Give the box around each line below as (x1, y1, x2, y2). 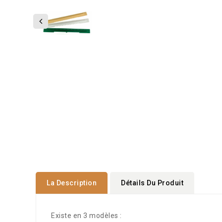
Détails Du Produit (121, 178, 183, 187)
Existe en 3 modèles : (51, 211, 123, 220)
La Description (47, 178, 97, 187)
